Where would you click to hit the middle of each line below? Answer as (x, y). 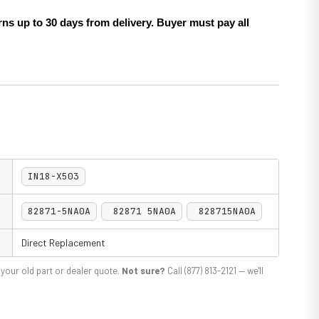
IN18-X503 (53, 176)
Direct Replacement (63, 242)
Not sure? (143, 271)
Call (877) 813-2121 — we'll (214, 271)
